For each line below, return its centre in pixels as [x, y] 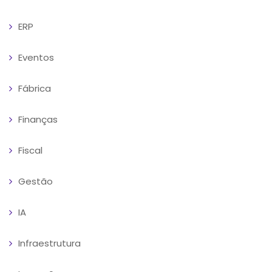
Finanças [38, 119]
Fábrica [35, 88]
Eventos [36, 57]
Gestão [36, 181]
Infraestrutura [49, 243]
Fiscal [30, 150]
